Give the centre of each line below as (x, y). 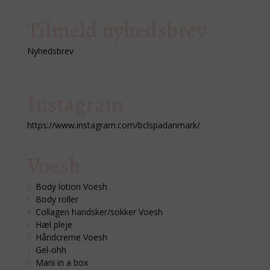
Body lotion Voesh (71, 187)
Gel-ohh (51, 250)
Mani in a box (61, 263)
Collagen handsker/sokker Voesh (99, 212)
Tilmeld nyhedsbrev (117, 30)
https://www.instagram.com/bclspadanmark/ (113, 125)
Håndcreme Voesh (71, 237)
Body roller (57, 199)
